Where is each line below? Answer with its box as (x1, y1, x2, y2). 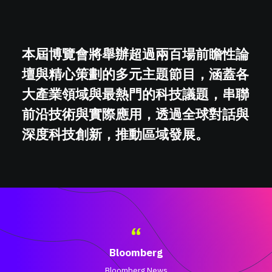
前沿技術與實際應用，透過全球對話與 (22, 105, 249, 123)
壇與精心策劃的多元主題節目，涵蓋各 (22, 65, 249, 83)
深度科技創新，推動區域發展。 (22, 125, 209, 143)
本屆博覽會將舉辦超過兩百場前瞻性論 (22, 45, 249, 63)
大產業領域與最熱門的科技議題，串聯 (22, 85, 249, 103)
